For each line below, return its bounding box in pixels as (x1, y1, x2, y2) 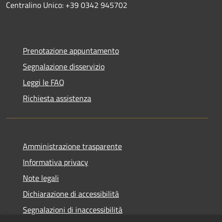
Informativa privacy (23, 156, 88, 168)
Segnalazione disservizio (23, 60, 105, 72)
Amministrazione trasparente (23, 140, 122, 152)
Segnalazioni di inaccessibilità (23, 203, 122, 216)
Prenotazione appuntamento (23, 44, 119, 56)
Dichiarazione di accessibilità (23, 187, 119, 200)
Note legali (23, 171, 59, 184)
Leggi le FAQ (23, 76, 64, 88)
